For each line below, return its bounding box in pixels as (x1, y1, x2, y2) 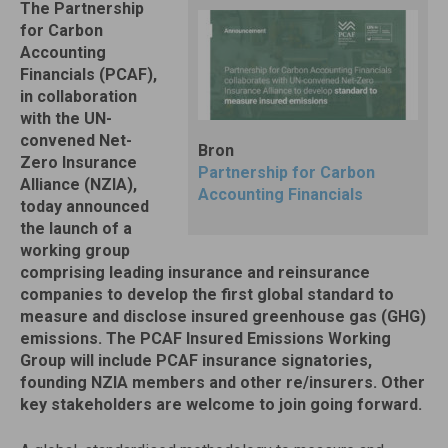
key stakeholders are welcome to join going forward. (20, 395, 422, 414)
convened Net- (20, 131, 132, 150)
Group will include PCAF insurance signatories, (20, 351, 372, 370)
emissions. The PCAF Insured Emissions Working (20, 329, 391, 348)
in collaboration (20, 87, 137, 106)
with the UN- (20, 109, 112, 128)
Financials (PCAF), (20, 65, 157, 84)
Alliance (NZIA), (20, 175, 137, 194)
